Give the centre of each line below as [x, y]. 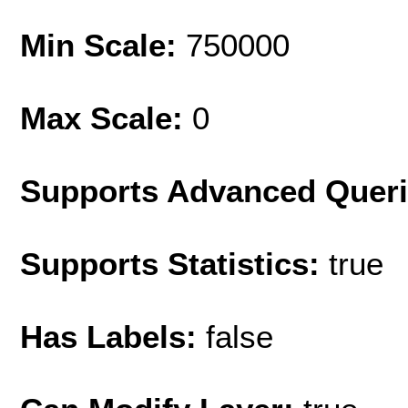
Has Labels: [113, 336]
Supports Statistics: [174, 263]
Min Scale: [103, 45]
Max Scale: [106, 117]
